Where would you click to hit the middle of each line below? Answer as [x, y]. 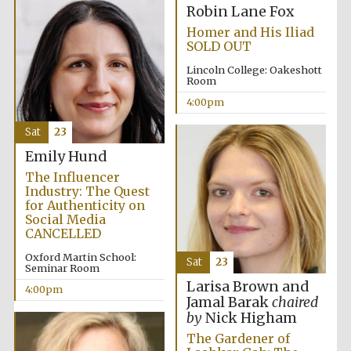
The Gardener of [238, 339]
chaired [295, 303]
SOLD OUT [219, 47]
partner [297, 116]
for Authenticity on [85, 206]
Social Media [65, 220]
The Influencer [72, 177]
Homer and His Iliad [250, 33]
